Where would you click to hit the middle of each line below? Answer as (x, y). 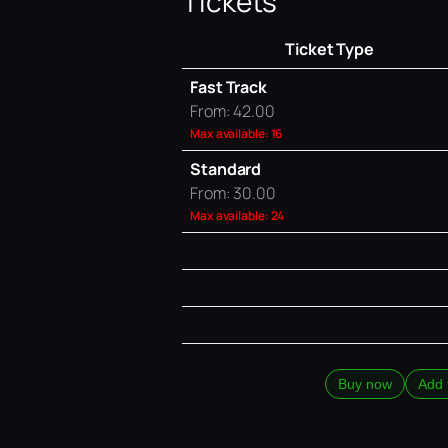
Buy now (365, 383)
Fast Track (228, 86)
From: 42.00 (232, 110)
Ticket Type (329, 48)
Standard (226, 168)
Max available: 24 (237, 215)
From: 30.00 (233, 192)
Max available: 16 (236, 133)
